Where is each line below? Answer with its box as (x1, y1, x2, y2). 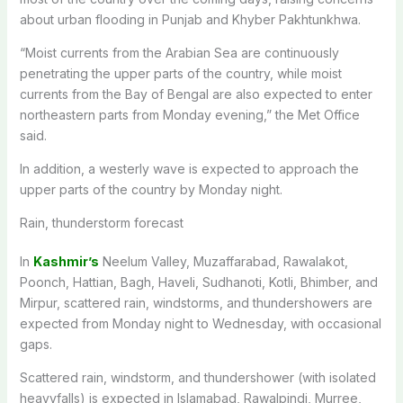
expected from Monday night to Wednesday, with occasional (19, 315, 381, 331)
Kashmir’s (32, 253, 99, 269)
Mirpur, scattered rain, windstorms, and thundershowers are (19, 294, 372, 310)
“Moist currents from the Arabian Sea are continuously (19, 44, 339, 60)
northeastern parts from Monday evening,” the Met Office (19, 106, 360, 122)
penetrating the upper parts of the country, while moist (19, 65, 342, 81)
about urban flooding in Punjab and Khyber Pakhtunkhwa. (19, 11, 361, 27)
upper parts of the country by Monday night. (19, 181, 282, 197)
